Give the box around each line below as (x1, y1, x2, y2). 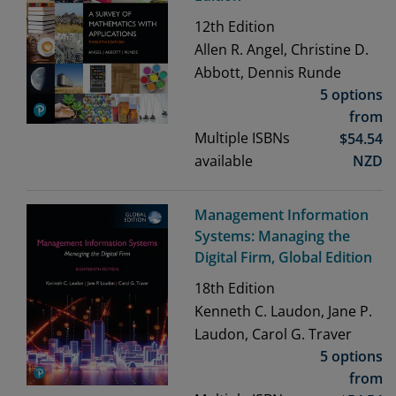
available (194, 151, 253, 171)
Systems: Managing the (194, 226, 350, 247)
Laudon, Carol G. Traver (194, 324, 352, 345)
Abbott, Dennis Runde (194, 63, 341, 83)
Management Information (194, 205, 369, 225)
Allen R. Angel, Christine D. (194, 40, 369, 60)
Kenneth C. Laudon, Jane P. (194, 301, 372, 322)
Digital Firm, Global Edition (194, 247, 372, 268)
